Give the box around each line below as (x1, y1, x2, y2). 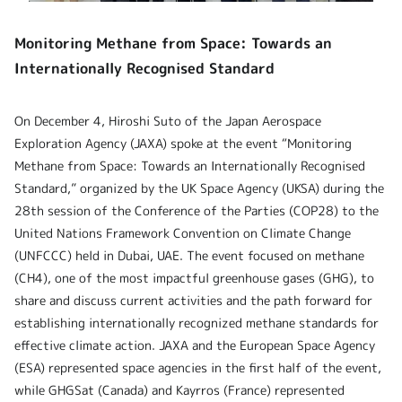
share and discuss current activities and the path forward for (14, 292, 372, 310)
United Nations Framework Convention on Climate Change (14, 224, 351, 242)
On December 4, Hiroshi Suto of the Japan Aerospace (14, 112, 321, 130)
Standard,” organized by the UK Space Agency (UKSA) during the (14, 179, 384, 197)
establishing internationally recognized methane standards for (14, 314, 379, 332)
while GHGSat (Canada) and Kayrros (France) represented (14, 381, 345, 399)
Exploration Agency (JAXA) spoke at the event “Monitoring (14, 135, 352, 153)
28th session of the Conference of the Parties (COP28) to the (14, 202, 379, 220)
